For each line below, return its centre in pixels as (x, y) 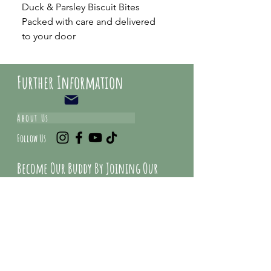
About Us (33, 118)
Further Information (70, 82)
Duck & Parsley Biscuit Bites (81, 7)
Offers (29, 211)
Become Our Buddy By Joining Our (87, 168)
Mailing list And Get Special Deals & (91, 189)
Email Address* (58, 239)
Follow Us (31, 138)
